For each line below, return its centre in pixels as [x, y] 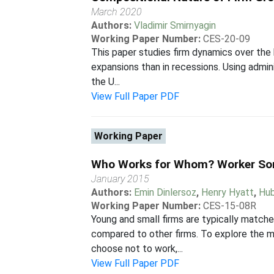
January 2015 [120, 179]
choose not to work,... [137, 249]
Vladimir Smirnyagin [175, 25]
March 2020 [117, 12]
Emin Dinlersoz [165, 192]
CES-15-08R [230, 206]
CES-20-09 [227, 39]
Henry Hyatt [228, 192]
